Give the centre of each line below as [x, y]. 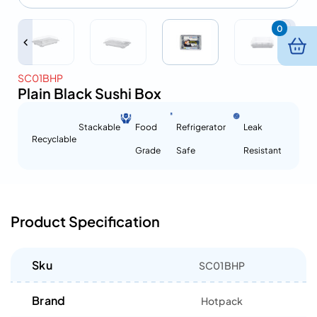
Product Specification [85, 221]
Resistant [263, 150]
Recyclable [54, 139]
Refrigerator [201, 127]
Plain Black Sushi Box [90, 93]
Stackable [100, 127]
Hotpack [222, 301]
